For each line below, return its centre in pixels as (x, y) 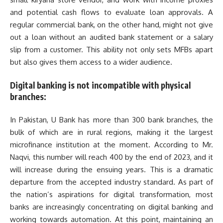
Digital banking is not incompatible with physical (100, 85)
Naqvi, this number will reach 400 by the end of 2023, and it (111, 157)
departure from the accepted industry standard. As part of (111, 182)
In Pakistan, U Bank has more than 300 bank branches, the (111, 120)
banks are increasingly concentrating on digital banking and (111, 207)
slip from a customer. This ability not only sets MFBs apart (111, 50)
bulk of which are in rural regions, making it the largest (111, 132)
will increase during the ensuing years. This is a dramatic (111, 170)
